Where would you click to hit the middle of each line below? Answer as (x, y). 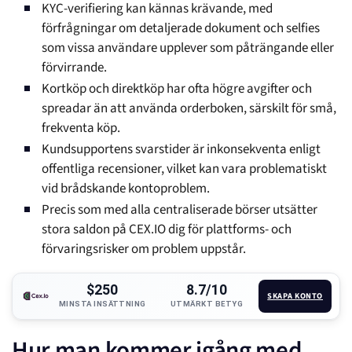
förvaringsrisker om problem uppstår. (144, 249)
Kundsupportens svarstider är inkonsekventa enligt (181, 150)
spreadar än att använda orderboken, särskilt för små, (189, 109)
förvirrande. (74, 68)
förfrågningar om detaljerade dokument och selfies (181, 29)
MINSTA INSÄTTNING (102, 304)
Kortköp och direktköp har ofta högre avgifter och (177, 89)
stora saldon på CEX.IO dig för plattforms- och (167, 230)
